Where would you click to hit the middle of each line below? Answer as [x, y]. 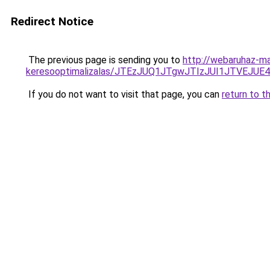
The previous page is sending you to [104, 60]
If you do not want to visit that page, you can [124, 94]
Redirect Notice [52, 21]
